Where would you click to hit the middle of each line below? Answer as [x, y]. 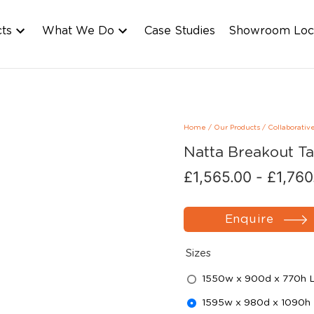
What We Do [78, 31]
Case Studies [180, 31]
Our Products [237, 128]
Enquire [249, 219]
